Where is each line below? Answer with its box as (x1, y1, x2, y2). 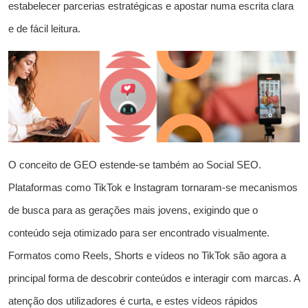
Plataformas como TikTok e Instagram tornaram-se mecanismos (8, 181, 298, 193)
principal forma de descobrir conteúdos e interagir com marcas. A (8, 272, 300, 284)
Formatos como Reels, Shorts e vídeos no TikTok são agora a (8, 250, 286, 261)
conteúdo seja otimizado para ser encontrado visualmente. (8, 227, 269, 239)
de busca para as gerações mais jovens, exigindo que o (8, 204, 258, 216)
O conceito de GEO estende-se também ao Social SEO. (8, 159, 261, 170)
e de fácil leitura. (8, 23, 80, 34)
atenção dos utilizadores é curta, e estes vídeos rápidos (8, 295, 258, 307)
